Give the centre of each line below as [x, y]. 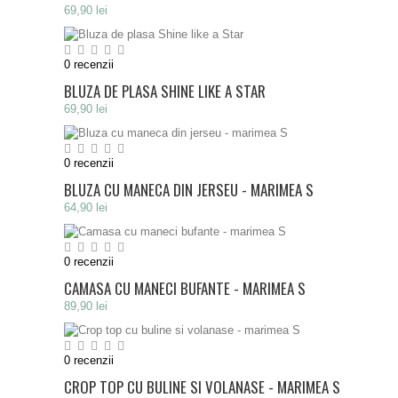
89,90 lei [86, 306]
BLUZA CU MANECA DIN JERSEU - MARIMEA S [189, 190]
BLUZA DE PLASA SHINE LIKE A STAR [165, 91]
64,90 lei [86, 207]
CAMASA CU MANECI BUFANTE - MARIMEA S [185, 288]
